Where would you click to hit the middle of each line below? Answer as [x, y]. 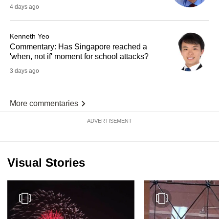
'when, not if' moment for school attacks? [79, 57]
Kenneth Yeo [30, 36]
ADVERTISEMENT [109, 121]
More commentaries [44, 104]
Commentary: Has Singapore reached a [78, 47]
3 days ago [24, 71]
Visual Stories [46, 163]
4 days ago [24, 7]
